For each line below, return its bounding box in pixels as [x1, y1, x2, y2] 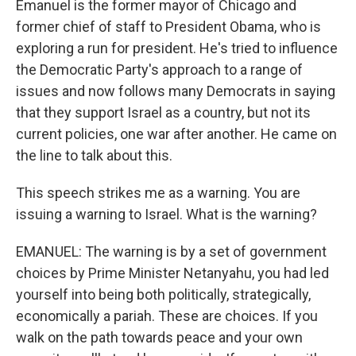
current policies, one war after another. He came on [16, 126, 337, 142]
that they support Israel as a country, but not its [16, 104, 311, 121]
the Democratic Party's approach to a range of [16, 61, 303, 78]
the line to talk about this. [16, 147, 172, 164]
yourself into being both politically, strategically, [16, 286, 311, 303]
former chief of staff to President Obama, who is [16, 18, 321, 35]
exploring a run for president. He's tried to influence [16, 40, 338, 56]
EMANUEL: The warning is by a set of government [16, 243, 327, 260]
